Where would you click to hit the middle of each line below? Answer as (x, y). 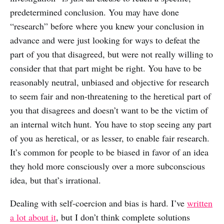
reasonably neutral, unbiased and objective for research (109, 82)
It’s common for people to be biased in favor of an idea (109, 152)
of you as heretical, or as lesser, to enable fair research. (110, 138)
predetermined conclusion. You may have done (94, 12)
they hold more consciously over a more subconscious (107, 166)
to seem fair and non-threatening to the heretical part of (110, 96)
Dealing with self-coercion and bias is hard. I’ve (98, 203)
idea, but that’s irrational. (55, 180)
